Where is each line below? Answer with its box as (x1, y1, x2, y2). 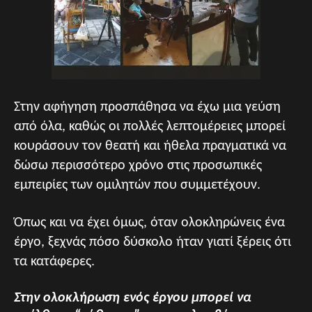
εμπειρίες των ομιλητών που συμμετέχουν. (14, 178, 260, 192)
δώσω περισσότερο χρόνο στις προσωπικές (14, 158, 262, 173)
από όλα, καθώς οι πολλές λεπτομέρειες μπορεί (14, 119, 286, 134)
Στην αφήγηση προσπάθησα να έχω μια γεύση (14, 100, 281, 114)
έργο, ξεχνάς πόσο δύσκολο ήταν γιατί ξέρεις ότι (14, 235, 291, 249)
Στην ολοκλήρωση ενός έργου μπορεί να (14, 290, 251, 305)
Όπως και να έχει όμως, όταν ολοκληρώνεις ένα (14, 215, 285, 230)
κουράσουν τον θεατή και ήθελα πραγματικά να (14, 139, 286, 153)
